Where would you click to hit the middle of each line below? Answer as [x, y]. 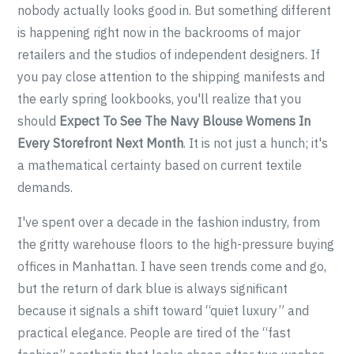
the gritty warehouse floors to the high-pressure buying [176, 244]
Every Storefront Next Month [101, 143]
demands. [45, 187]
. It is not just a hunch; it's [256, 143]
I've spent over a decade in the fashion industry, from [169, 222]
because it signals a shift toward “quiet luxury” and [164, 311]
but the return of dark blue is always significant [153, 288]
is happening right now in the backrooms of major [159, 32]
